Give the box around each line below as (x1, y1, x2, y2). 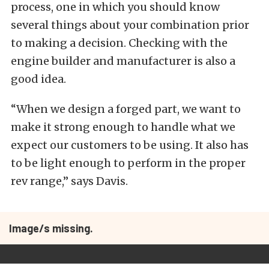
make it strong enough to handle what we (11, 120, 235, 134)
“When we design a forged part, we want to (11, 102, 241, 116)
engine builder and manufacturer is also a (11, 54, 235, 68)
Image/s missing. (9, 222, 93, 235)
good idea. (11, 72, 66, 86)
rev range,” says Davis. (11, 174, 128, 188)
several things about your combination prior (11, 18, 249, 32)
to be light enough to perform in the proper (11, 156, 246, 170)
